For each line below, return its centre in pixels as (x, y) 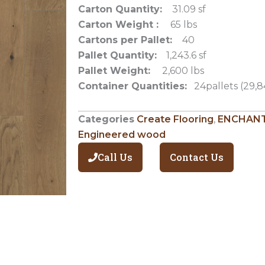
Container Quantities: (132, 86)
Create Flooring (175, 119)
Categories (106, 119)
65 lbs (178, 24)
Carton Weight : (118, 24)
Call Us (115, 157)
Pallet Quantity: (117, 55)
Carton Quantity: (122, 9)
